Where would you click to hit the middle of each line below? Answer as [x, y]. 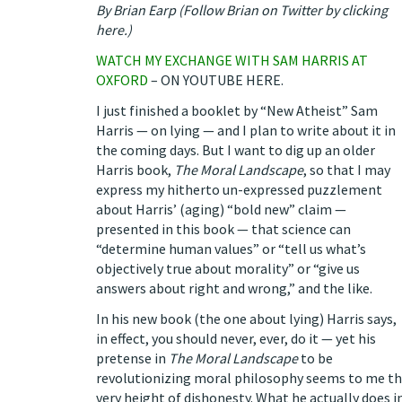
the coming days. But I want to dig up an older [236, 150]
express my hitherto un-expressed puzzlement [239, 189]
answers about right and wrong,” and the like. [234, 288]
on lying [175, 130]
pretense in [132, 358]
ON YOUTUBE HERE [221, 80]
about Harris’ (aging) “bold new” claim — [221, 209]
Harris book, [135, 170]
